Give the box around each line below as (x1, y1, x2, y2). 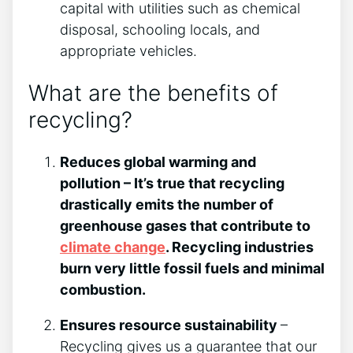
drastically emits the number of (60, 196, 273, 214)
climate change (60, 239, 165, 256)
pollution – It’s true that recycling (60, 175, 284, 192)
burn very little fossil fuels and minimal (60, 260, 325, 277)
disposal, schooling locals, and (60, 20, 260, 38)
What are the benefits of (28, 80, 278, 107)
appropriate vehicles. (60, 42, 201, 59)
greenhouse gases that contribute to (60, 217, 310, 235)
